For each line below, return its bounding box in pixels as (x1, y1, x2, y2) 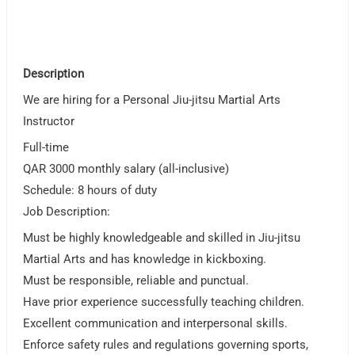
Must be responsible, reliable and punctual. (23, 273, 250, 288)
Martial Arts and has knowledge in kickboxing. (23, 252, 267, 267)
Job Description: (23, 204, 111, 219)
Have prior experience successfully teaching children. (23, 295, 305, 310)
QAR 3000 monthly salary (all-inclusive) (23, 162, 230, 177)
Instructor (23, 114, 75, 129)
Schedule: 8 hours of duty (23, 183, 158, 198)
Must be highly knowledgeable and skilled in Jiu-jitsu (23, 231, 301, 246)
